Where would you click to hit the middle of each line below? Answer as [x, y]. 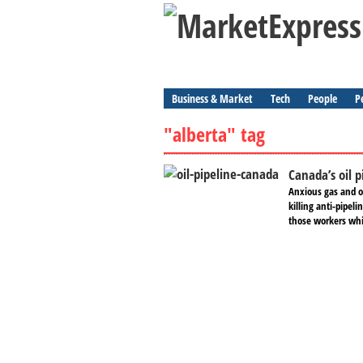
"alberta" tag [214, 134]
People [322, 98]
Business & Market [212, 98]
